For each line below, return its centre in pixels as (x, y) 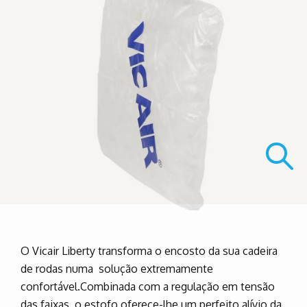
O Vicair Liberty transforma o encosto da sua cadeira (149, 251)
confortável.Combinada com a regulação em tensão (148, 286)
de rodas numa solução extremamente (117, 269)
